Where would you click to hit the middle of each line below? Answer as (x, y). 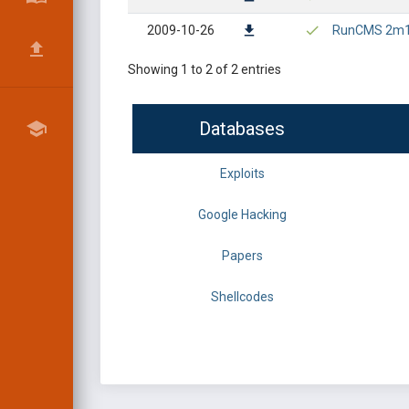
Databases (242, 129)
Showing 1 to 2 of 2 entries (204, 69)
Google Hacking (242, 215)
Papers (242, 256)
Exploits (242, 173)
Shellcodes (242, 297)
